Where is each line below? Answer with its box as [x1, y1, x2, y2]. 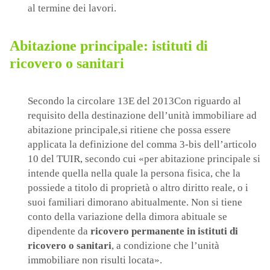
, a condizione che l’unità [111, 240, 219, 252]
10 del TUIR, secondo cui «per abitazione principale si [28, 153, 260, 165]
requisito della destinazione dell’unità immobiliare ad [28, 110, 257, 122]
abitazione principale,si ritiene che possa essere [28, 124, 231, 136]
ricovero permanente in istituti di [90, 225, 238, 237]
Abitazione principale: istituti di [10, 38, 208, 54]
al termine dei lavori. [28, 2, 116, 14]
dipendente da [28, 225, 90, 237]
